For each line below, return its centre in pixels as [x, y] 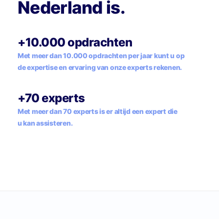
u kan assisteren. [45, 123]
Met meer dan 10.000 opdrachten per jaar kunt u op [101, 55]
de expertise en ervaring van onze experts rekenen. [100, 67]
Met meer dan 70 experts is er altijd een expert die [98, 111]
